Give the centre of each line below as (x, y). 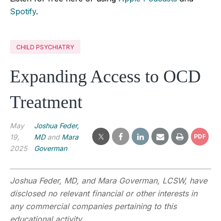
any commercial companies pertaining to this (93, 206)
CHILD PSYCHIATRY (45, 47)
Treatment (46, 102)
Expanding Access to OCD (105, 76)
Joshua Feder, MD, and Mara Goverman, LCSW (97, 180)
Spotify (23, 11)
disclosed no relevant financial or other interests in (104, 193)
